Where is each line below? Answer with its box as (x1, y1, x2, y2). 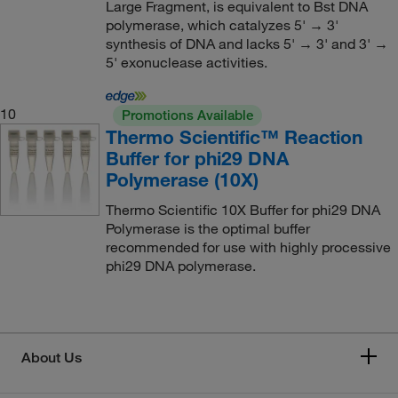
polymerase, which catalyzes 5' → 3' (105, 16, 338, 34)
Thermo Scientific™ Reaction (105, 125, 362, 148)
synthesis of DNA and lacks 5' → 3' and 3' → (105, 35, 388, 52)
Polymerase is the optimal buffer (105, 219, 310, 237)
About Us (21, 349, 82, 366)
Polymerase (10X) (105, 168, 259, 191)
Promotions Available (121, 107, 253, 123)
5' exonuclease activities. (105, 53, 267, 71)
